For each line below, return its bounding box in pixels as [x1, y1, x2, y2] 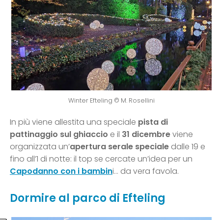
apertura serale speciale [70, 141, 169, 153]
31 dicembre [122, 129, 170, 140]
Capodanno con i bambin [10, 165, 112, 177]
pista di [138, 116, 168, 128]
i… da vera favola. [112, 165, 179, 177]
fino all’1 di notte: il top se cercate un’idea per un [10, 153, 192, 165]
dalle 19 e [169, 141, 205, 153]
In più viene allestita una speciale [10, 116, 138, 128]
